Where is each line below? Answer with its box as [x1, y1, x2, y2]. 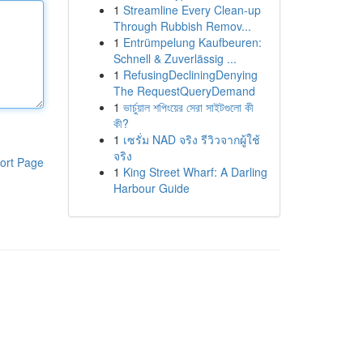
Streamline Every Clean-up [122, 2, 261, 18]
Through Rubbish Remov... [113, 18, 251, 34]
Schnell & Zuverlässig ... [113, 50, 237, 66]
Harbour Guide [113, 180, 190, 196]
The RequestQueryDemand [113, 83, 255, 99]
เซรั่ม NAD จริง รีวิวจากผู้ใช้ [122, 131, 260, 147]
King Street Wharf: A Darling [122, 164, 267, 180]
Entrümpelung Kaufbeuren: [122, 34, 262, 50]
